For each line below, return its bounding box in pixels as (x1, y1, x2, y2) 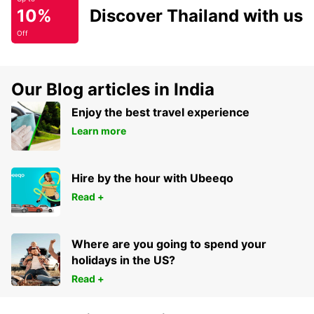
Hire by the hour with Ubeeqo (71, 171, 233, 186)
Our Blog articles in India (11, 79, 214, 100)
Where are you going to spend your (71, 237, 266, 252)
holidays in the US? (71, 253, 175, 268)
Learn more (71, 125, 126, 137)
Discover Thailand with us (90, 6, 303, 27)
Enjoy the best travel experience (71, 105, 250, 120)
